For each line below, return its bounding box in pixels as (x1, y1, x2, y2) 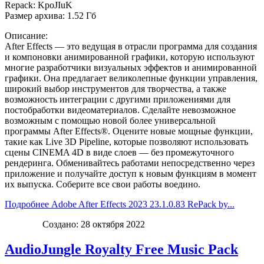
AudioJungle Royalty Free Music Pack (5, 241, 238, 257)
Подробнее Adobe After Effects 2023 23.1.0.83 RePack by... (5, 199, 235, 209)
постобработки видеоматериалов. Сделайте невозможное (5, 104, 236, 115)
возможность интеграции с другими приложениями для (5, 94, 230, 104)
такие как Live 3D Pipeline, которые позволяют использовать (5, 136, 248, 147)
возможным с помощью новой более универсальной (5, 115, 216, 126)
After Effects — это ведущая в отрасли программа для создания (5, 41, 257, 51)
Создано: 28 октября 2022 (42, 219, 145, 229)
